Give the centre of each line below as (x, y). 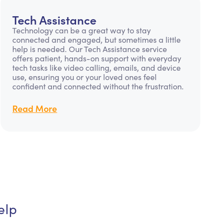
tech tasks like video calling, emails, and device (97, 68)
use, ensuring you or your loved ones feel (85, 77)
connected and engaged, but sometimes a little (97, 40)
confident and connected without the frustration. (98, 86)
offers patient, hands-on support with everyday (97, 58)
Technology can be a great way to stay (82, 30)
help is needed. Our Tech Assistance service (90, 49)
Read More (35, 108)
